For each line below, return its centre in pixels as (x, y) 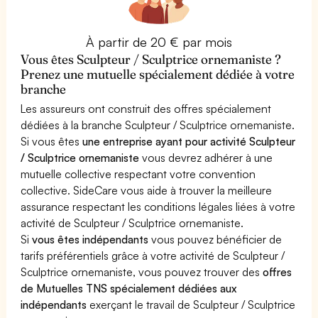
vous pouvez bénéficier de (215, 239)
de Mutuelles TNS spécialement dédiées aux (129, 288)
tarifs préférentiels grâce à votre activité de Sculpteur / (153, 255)
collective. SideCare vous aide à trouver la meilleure (147, 190)
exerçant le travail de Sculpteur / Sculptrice (191, 304)
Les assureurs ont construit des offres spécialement (146, 108)
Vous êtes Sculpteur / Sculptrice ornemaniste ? (151, 59)
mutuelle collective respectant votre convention (138, 174)
